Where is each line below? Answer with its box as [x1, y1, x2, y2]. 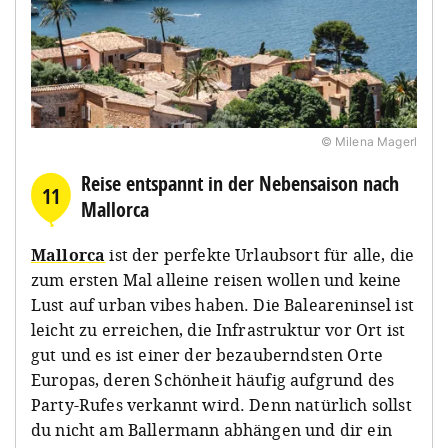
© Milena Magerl [320, 133, 417, 149]
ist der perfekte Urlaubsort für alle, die [105, 243, 415, 266]
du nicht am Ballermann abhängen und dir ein [31, 418, 392, 441]
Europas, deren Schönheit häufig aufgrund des [31, 368, 395, 391]
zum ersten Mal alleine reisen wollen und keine [31, 268, 402, 291]
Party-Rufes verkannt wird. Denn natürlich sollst [31, 393, 412, 416]
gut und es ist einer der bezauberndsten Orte [31, 343, 384, 366]
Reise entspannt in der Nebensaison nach [81, 169, 399, 197]
